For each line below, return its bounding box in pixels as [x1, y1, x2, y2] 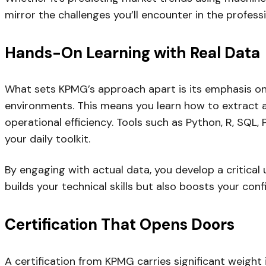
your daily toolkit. [5, 132, 90, 147]
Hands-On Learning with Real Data [5, 42, 260, 63]
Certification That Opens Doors [5, 214, 235, 235]
